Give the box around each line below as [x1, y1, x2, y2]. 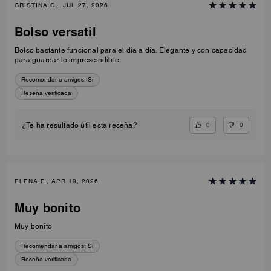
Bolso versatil [15, 24, 96, 39]
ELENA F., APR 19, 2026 [15, 177, 99, 186]
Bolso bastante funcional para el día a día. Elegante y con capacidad [15, 45, 247, 54]
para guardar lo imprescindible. [15, 55, 122, 64]
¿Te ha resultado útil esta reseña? [22, 121, 137, 129]
